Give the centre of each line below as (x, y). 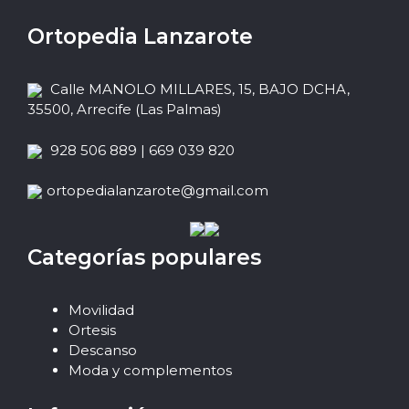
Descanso (103, 350)
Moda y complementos (150, 370)
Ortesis (92, 330)
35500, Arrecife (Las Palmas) (125, 110)
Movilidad (101, 309)
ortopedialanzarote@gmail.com (157, 191)
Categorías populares (144, 257)
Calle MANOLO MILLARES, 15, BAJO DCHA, (198, 89)
